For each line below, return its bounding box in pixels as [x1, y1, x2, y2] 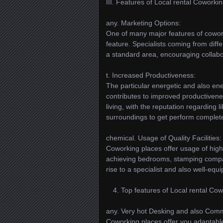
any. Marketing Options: [106, 19, 181, 27]
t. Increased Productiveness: [106, 71, 196, 79]
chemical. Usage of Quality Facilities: [106, 134, 222, 142]
